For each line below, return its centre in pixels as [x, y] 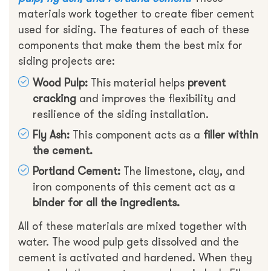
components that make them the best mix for [130, 46]
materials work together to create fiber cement [136, 14]
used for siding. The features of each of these [134, 30]
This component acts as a [136, 135]
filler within [231, 135]
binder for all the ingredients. [106, 203]
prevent [207, 83]
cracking [54, 99]
